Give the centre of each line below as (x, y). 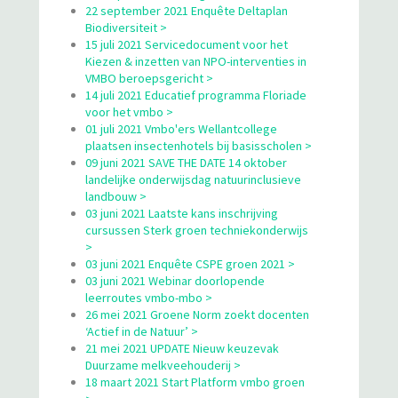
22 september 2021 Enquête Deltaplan (187, 10)
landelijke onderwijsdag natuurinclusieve (193, 179)
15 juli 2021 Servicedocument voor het (187, 44)
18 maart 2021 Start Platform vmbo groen (195, 382)
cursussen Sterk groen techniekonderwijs (197, 230)
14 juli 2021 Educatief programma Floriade (196, 95)
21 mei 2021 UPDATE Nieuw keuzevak (182, 348)
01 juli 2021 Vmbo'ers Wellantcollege (181, 128)
